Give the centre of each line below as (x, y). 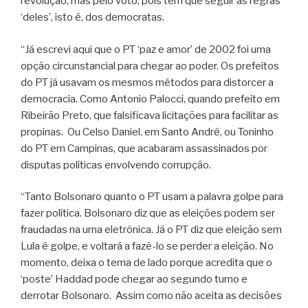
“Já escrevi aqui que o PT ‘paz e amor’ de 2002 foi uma (146, 49)
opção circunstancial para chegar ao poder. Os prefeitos (150, 66)
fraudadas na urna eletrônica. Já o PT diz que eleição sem (151, 230)
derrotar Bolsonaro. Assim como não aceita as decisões (151, 296)
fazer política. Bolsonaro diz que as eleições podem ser (148, 213)
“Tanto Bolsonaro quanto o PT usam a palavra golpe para (152, 197)
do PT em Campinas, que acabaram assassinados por (144, 148)
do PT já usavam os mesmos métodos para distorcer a (147, 82)
